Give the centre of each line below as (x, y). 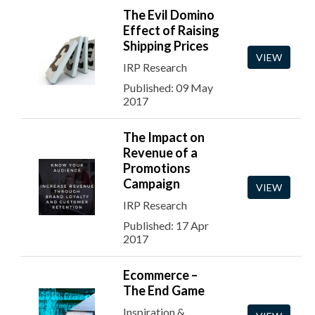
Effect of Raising (171, 30)
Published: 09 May (168, 88)
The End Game (164, 290)
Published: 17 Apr (166, 225)
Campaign (152, 184)
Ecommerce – (160, 275)
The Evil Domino (169, 15)
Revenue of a (160, 153)
